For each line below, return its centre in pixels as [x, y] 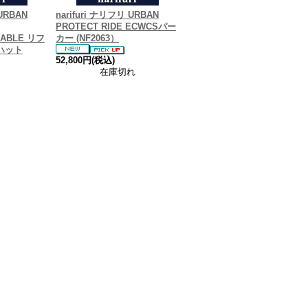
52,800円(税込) [85, 60]
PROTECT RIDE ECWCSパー [116, 26]
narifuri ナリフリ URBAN [107, 15]
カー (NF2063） [87, 38]
